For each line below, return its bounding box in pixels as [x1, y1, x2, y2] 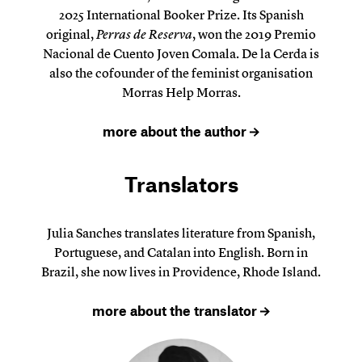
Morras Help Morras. [121, 84, 241, 100]
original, [46, 26, 96, 42]
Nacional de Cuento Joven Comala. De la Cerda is [43, 45, 319, 61]
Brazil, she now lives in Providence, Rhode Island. [41, 264, 321, 280]
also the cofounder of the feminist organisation [49, 65, 313, 81]
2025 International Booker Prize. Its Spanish [58, 6, 304, 23]
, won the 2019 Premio [192, 26, 316, 42]
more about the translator [92, 302, 261, 319]
